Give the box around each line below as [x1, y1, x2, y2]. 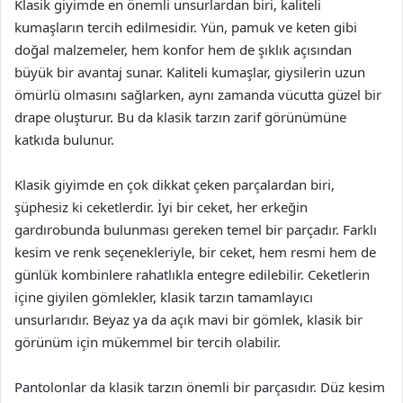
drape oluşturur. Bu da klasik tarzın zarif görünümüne [14, 108, 346, 126]
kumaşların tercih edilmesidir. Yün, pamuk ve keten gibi [14, 18, 357, 36]
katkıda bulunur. [14, 130, 114, 148]
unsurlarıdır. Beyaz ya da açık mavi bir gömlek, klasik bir [14, 310, 363, 328]
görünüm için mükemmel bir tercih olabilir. [14, 333, 281, 351]
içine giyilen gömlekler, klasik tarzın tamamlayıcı [14, 288, 313, 306]
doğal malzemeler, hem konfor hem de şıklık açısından [14, 40, 352, 58]
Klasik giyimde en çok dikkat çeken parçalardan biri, [14, 175, 335, 193]
